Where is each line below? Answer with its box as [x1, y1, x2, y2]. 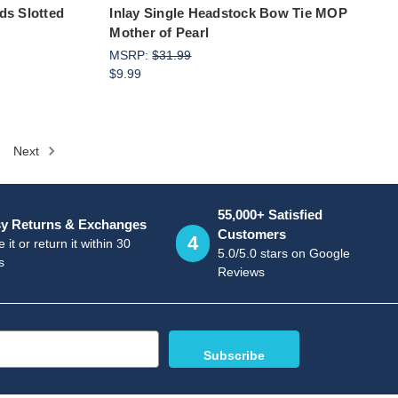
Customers [218, 226, 287, 242]
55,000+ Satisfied [218, 206, 323, 222]
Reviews [218, 264, 266, 279]
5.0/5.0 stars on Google [218, 245, 351, 260]
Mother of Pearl [109, 24, 210, 40]
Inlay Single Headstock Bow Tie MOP [109, 4, 347, 20]
